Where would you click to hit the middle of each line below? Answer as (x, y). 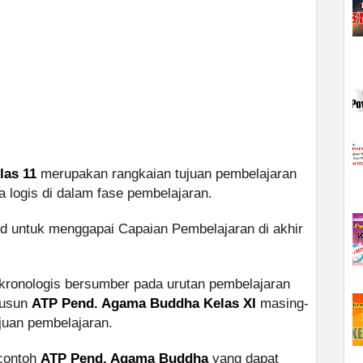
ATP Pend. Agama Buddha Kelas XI (144, 304)
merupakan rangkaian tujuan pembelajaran (167, 174)
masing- (282, 304)
